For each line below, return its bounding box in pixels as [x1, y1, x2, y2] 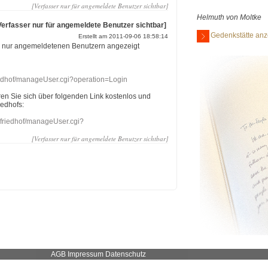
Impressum [67, 250, 103, 259]
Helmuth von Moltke [197, 13, 261, 22]
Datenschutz [105, 250, 146, 259]
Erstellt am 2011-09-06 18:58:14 [78, 33, 169, 40]
